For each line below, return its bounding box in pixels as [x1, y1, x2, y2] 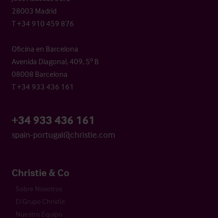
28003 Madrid [12, 5, 56, 16]
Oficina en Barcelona [12, 43, 78, 54]
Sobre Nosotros [16, 183, 62, 193]
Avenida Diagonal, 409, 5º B [12, 56, 99, 66]
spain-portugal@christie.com [12, 128, 115, 140]
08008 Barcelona [12, 69, 68, 79]
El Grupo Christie [16, 196, 65, 206]
